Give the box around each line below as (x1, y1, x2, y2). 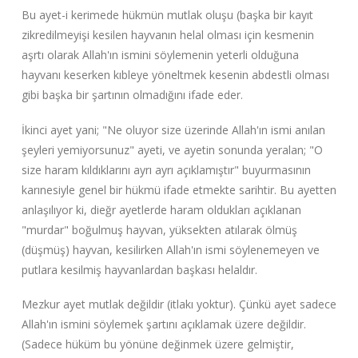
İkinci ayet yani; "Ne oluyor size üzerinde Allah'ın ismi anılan (21, 121, 325, 137)
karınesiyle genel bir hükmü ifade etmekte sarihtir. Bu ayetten (21, 181, 336, 197)
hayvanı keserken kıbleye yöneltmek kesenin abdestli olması (21, 66, 329, 82)
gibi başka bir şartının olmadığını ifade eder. (21, 86, 243, 102)
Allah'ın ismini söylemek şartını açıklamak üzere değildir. (21, 316, 306, 332)
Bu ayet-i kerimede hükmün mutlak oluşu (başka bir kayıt (21, 6, 313, 22)
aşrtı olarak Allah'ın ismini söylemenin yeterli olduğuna (21, 46, 299, 62)
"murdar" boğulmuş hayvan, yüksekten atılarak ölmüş (21, 221, 297, 237)
